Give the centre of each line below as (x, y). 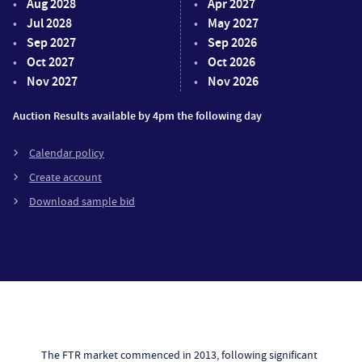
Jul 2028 (49, 23)
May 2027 (233, 23)
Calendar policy (67, 152)
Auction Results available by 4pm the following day (137, 116)
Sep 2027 (51, 42)
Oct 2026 (232, 61)
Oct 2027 (51, 61)
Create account (65, 177)
